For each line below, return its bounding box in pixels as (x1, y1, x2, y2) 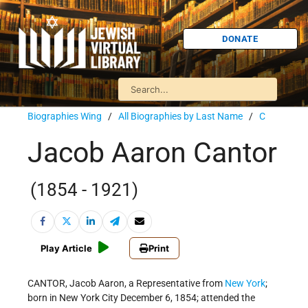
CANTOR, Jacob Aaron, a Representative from (27, 278, 225, 289)
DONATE (222, 33, 258, 44)
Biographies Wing (27, 111, 102, 122)
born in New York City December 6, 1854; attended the (27, 292, 255, 304)
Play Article (41, 243, 92, 254)
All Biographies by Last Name (118, 111, 243, 122)
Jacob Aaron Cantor (27, 136, 277, 170)
